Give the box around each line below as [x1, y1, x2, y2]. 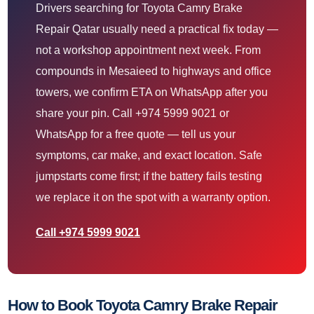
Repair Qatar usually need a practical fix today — [36, 23, 278, 36]
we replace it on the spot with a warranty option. [36, 191, 271, 204]
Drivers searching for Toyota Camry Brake [36, 2, 243, 15]
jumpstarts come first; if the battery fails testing [36, 170, 262, 183]
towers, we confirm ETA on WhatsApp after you [36, 86, 268, 99]
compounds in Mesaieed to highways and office [36, 65, 271, 78]
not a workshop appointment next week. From [36, 44, 261, 57]
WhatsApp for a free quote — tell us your [36, 128, 235, 141]
